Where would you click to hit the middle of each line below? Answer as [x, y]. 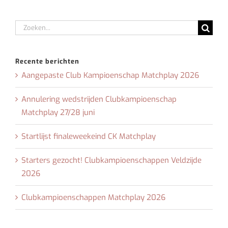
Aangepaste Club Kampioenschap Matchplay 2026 [110, 75]
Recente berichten [47, 61]
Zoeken [29, 26]
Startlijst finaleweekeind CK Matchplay [89, 136]
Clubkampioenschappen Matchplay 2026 [93, 197]
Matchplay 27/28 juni [58, 112]
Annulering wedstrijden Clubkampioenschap [99, 99]
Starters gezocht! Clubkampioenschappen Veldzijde [111, 160]
